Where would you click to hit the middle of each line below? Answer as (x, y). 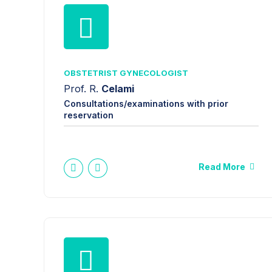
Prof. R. (83, 88)
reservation (89, 115)
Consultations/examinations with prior (146, 103)
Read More (222, 166)
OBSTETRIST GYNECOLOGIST (126, 73)
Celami (118, 88)
